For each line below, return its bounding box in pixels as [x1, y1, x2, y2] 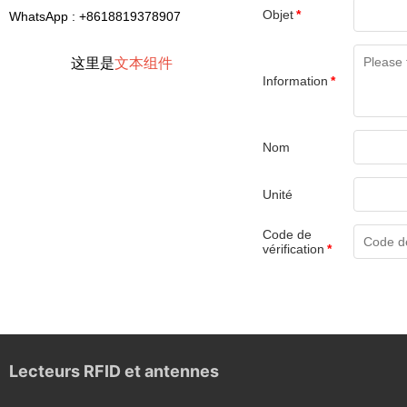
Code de [262, 227, 312, 242]
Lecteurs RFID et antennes [9, 362, 219, 381]
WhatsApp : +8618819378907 [9, 9, 181, 24]
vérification [262, 242, 324, 256]
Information [262, 74, 328, 88]
